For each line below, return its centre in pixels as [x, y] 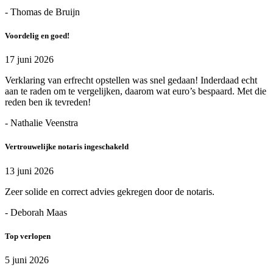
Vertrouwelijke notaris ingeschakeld [67, 147]
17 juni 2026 [29, 60]
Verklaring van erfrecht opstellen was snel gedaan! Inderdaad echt [131, 80]
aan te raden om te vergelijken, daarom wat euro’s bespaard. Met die [136, 91]
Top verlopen [28, 236]
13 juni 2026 [29, 171]
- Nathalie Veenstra [41, 123]
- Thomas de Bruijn [42, 12]
